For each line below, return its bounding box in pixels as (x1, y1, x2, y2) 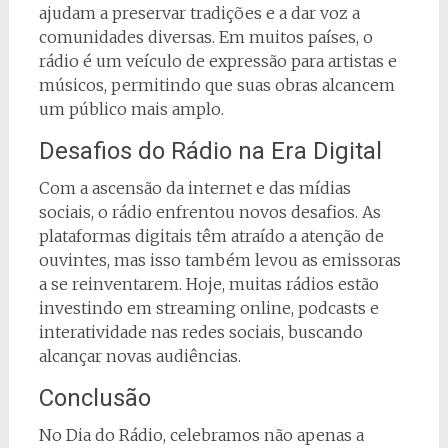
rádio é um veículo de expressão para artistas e (38, 50, 397, 71)
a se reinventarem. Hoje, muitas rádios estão (38, 273, 379, 294)
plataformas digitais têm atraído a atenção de (38, 225, 384, 246)
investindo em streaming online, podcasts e (38, 297, 379, 318)
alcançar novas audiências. (38, 345, 241, 366)
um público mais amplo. (38, 98, 224, 119)
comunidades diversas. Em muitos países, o (38, 26, 373, 47)
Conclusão (38, 383, 151, 412)
